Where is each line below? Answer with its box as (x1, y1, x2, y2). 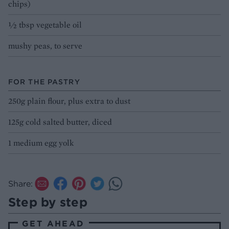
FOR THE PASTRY (8, 77, 80, 87)
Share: (8, 178, 33, 189)
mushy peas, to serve (8, 40, 82, 52)
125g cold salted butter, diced (8, 117, 112, 128)
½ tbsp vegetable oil (8, 19, 82, 31)
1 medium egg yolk (8, 138, 74, 149)
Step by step (8, 194, 87, 210)
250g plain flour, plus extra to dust (8, 96, 130, 107)
